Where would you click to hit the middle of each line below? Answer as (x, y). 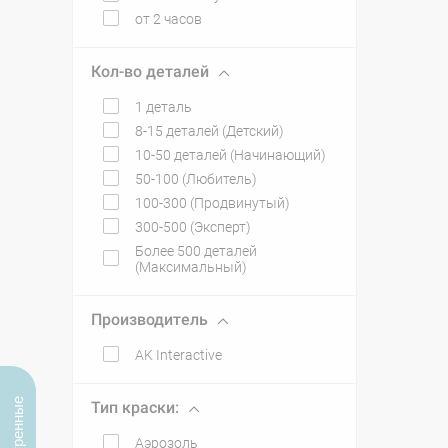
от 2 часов (168, 19)
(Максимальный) (191, 267)
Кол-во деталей (150, 71)
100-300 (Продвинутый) (212, 203)
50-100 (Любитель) (196, 179)
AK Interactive (178, 355)
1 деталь (163, 107)
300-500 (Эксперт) (193, 227)
